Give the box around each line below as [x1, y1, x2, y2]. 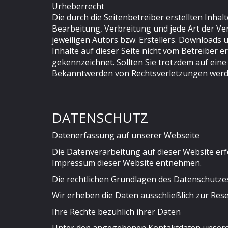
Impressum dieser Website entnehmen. [52, 157, 202, 168]
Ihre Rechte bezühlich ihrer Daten [52, 206, 181, 217]
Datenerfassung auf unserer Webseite [52, 130, 199, 141]
